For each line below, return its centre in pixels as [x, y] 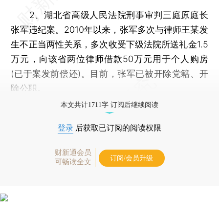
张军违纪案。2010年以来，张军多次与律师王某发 [109, 29]
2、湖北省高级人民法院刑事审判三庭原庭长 [109, 15]
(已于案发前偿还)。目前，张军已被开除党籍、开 [109, 73]
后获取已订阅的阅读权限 [117, 128]
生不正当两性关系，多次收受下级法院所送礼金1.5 [109, 44]
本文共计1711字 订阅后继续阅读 [109, 105]
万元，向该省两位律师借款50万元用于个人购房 [109, 59]
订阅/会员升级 [131, 158]
